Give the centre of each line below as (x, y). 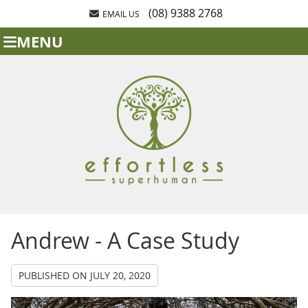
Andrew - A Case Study (125, 241)
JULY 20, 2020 (120, 276)
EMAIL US (121, 14)
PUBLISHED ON (54, 276)
